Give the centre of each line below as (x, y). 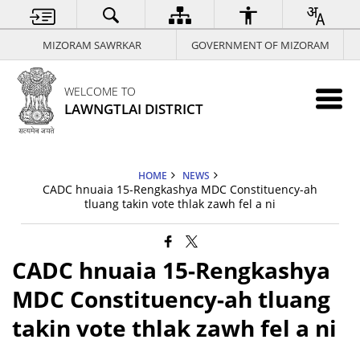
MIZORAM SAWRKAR (92, 45)
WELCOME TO (100, 91)
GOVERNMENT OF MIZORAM (260, 45)
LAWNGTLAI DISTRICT (134, 109)
